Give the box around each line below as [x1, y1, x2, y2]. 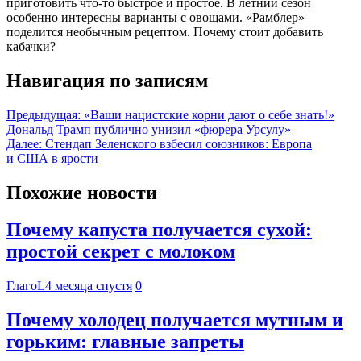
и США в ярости [6, 151, 98, 165]
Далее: [6, 136, 42, 151]
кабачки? [6, 39, 56, 53]
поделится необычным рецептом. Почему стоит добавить [6, 24, 323, 39]
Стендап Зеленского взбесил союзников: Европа [45, 136, 312, 151]
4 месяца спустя [45, 279, 132, 293]
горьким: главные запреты [6, 331, 244, 353]
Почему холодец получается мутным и [6, 309, 343, 331]
